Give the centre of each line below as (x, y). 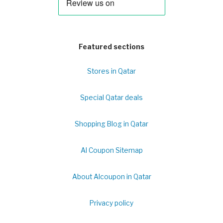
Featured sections (111, 47)
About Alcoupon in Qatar (111, 177)
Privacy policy (111, 203)
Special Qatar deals (111, 98)
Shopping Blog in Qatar (111, 124)
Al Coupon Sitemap (111, 151)
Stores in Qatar (111, 71)
